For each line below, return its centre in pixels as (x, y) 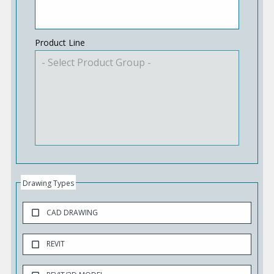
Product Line (60, 43)
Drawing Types (48, 183)
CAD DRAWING (72, 212)
